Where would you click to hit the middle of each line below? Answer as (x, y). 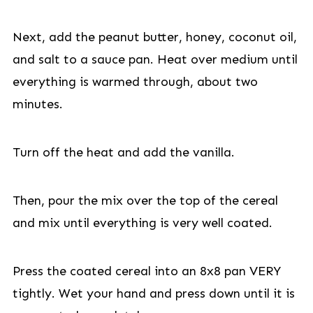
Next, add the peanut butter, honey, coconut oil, (154, 37)
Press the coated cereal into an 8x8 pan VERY (146, 271)
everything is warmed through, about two (135, 82)
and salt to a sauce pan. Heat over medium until (155, 59)
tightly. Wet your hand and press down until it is (153, 293)
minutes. (37, 104)
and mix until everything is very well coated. (142, 223)
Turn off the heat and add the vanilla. (123, 152)
